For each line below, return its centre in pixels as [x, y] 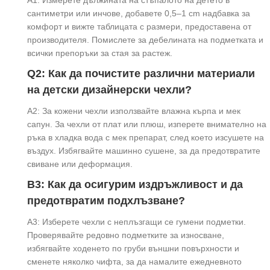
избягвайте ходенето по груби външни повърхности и [133, 248]
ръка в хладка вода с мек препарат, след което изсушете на [146, 137]
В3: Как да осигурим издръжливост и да [135, 184]
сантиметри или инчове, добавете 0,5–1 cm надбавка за [139, 13]
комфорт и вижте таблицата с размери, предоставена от [139, 26]
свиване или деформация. [80, 164]
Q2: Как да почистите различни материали [141, 73]
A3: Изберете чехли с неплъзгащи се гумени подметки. [137, 221]
